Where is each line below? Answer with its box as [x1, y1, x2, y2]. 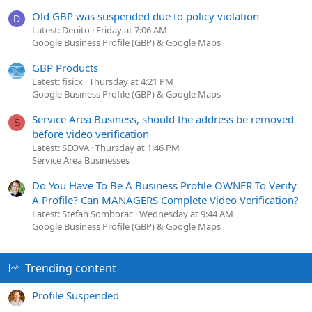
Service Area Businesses [32, 154, 130, 167]
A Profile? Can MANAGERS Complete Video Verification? [32, 193, 299, 208]
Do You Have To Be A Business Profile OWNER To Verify [32, 178, 297, 193]
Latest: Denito [32, 23, 90, 36]
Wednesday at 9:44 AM [139, 208, 233, 221]
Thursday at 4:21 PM [89, 75, 173, 88]
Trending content [24, 260, 116, 276]
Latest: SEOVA [32, 141, 89, 155]
